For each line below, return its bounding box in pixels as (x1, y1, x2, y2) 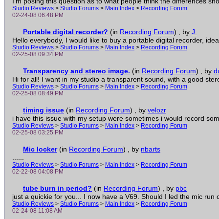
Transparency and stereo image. (23, 67, 130, 75)
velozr (148, 106, 166, 114)
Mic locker (23, 145, 57, 153)
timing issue (23, 106, 64, 114)
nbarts (141, 145, 160, 153)
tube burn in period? (23, 184, 92, 192)
